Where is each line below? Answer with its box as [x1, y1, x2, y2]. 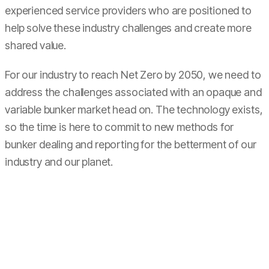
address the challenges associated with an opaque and [5, 86, 262, 98]
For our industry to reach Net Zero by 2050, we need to [5, 68, 261, 81]
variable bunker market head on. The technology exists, [5, 103, 263, 116]
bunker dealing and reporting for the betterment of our [5, 138, 256, 151]
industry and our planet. [5, 156, 113, 168]
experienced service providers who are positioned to [5, 4, 252, 17]
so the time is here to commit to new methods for [5, 121, 234, 133]
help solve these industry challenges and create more [5, 22, 252, 34]
